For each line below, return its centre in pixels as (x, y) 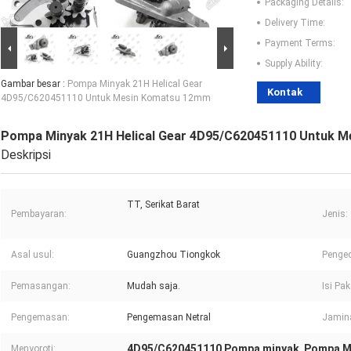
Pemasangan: (41, 286)
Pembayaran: (39, 214)
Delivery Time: (295, 23)
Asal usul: (33, 255)
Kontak (285, 92)
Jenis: (335, 214)
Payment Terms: (300, 43)
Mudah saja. (154, 286)
